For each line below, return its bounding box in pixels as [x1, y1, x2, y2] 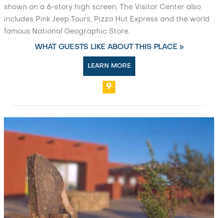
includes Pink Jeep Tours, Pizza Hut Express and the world [4, 16, 210, 23]
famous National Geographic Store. [4, 28, 130, 36]
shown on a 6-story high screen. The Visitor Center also [4, 4, 201, 11]
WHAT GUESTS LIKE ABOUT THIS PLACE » [34, 44, 184, 51]
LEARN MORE [87, 63, 131, 70]
